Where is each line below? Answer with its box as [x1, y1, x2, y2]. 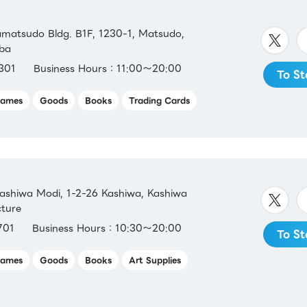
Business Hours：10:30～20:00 [32, 220, 182, 236]
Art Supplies [128, 253, 181, 267]
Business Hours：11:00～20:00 [34, 60, 182, 76]
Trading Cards [128, 93, 190, 107]
